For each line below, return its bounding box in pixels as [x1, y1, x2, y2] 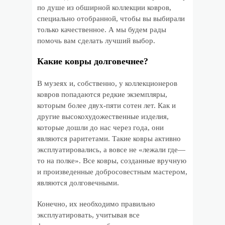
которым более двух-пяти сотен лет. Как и [37, 101, 176, 109]
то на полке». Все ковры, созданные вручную [37, 157, 186, 165]
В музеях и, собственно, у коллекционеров [37, 79, 177, 87]
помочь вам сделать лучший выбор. [37, 37, 155, 45]
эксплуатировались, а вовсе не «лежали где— [37, 146, 185, 154]
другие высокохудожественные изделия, [37, 113, 169, 121]
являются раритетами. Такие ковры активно [37, 135, 181, 143]
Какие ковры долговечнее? [37, 56, 148, 66]
